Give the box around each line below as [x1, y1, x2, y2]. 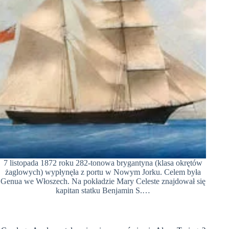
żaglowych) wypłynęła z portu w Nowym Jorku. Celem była [5, 167, 201, 176]
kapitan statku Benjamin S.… [56, 186, 151, 195]
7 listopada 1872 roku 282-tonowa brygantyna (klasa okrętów [4, 158, 203, 167]
